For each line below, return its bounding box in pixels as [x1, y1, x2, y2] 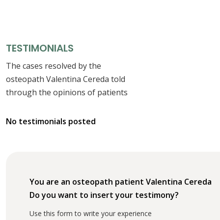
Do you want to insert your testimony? [29, 189, 179, 200]
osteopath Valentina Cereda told [6, 73, 125, 84]
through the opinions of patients [6, 86, 128, 98]
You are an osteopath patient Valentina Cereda [29, 176, 212, 187]
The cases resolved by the [6, 60, 101, 71]
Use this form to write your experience [29, 208, 152, 218]
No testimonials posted [6, 115, 96, 127]
